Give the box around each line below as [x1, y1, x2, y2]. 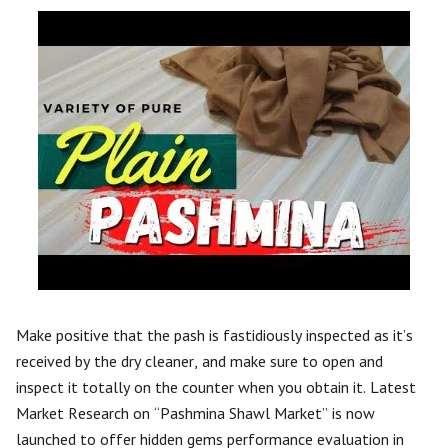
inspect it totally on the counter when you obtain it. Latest [16, 377, 416, 397]
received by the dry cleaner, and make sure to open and [16, 351, 383, 371]
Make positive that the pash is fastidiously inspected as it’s [16, 325, 413, 345]
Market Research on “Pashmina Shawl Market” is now [16, 403, 375, 423]
